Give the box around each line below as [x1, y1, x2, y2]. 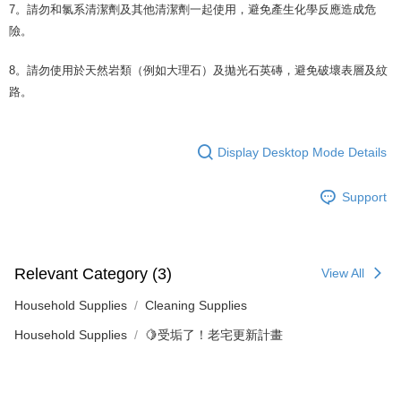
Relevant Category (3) [14, 264, 172, 283]
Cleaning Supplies [145, 298, 247, 313]
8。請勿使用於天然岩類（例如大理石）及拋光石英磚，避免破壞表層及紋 [9, 64, 388, 78]
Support [342, 189, 387, 204]
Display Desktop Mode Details [218, 144, 387, 159]
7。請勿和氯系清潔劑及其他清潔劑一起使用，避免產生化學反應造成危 [9, 3, 376, 17]
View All [321, 266, 364, 281]
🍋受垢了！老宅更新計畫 [145, 328, 283, 343]
